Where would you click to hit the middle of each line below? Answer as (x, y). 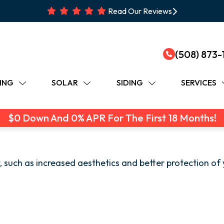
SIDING (129, 82)
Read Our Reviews (140, 11)
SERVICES (199, 82)
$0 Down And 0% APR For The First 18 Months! (112, 118)
